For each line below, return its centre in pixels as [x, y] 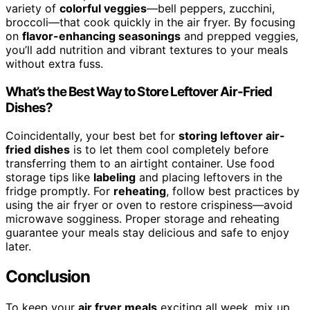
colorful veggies [103, 9]
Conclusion [48, 277]
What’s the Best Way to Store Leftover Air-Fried [139, 91]
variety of [33, 9]
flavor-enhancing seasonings [101, 36]
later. [18, 246]
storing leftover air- [232, 135]
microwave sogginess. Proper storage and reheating [143, 218]
